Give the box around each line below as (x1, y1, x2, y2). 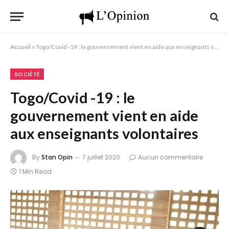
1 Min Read (19, 167, 52, 176)
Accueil (10, 43, 31, 51)
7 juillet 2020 (82, 153, 120, 162)
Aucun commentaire (138, 153, 203, 162)
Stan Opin (41, 153, 73, 162)
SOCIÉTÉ (14, 70, 40, 78)
